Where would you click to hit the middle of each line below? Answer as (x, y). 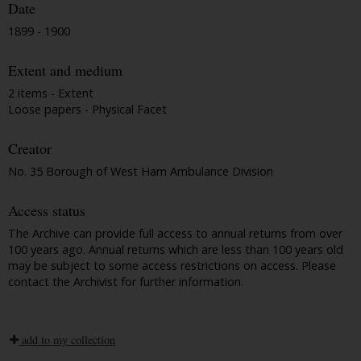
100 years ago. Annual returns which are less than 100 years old (176, 249)
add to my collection (67, 339)
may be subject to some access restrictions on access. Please (172, 265)
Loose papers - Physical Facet (87, 109)
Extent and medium (65, 71)
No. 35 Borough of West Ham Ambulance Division (141, 171)
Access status (47, 211)
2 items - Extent (51, 93)
